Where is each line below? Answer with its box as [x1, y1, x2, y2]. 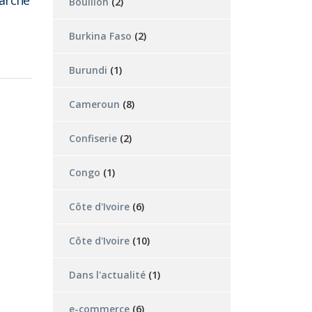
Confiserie [69, 132, 117, 145]
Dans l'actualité [69, 268, 146, 281]
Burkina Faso [69, 29, 132, 42]
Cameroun [69, 97, 120, 111]
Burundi [69, 63, 107, 77]
